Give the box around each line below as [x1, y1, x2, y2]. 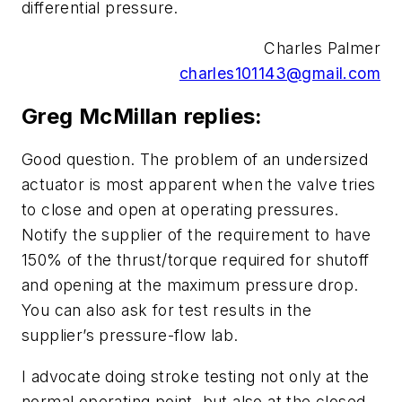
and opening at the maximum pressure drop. [22, 275, 359, 295]
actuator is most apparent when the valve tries [22, 175, 376, 195]
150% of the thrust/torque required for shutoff [22, 250, 370, 270]
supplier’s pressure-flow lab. [22, 326, 239, 345]
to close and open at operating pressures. [22, 200, 339, 220]
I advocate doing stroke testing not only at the [22, 366, 370, 386]
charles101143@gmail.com [179, 64, 380, 83]
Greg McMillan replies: [22, 103, 263, 130]
